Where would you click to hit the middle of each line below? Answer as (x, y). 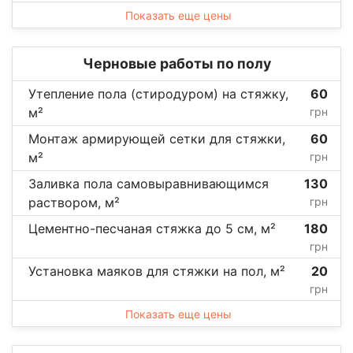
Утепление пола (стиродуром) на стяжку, (158, 93)
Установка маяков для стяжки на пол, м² (157, 271)
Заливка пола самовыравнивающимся (149, 183)
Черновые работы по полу (176, 63)
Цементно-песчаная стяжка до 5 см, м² (152, 228)
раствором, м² (74, 202)
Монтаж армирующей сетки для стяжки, (157, 138)
